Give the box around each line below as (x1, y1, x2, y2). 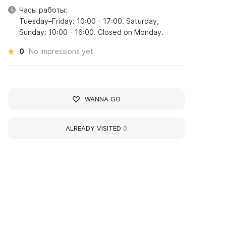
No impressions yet (29, 47, 94, 55)
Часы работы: (19, 6, 68, 14)
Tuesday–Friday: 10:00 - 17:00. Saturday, (19, 17, 159, 25)
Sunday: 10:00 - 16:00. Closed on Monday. (19, 28, 164, 36)
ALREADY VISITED (66, 124, 124, 132)
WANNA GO (84, 95, 121, 103)
